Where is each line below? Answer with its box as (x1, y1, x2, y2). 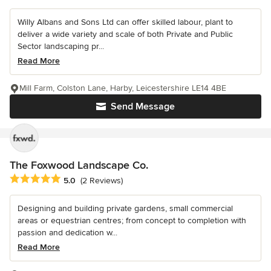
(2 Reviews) (80, 175, 123, 186)
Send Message (111, 100, 175, 113)
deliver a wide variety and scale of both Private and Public (18, 29, 233, 40)
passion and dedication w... (18, 227, 117, 238)
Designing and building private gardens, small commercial (18, 203, 233, 214)
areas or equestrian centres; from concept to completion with (18, 215, 246, 226)
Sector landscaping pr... (18, 41, 104, 52)
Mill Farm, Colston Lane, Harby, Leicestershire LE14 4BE (19, 83, 226, 94)
